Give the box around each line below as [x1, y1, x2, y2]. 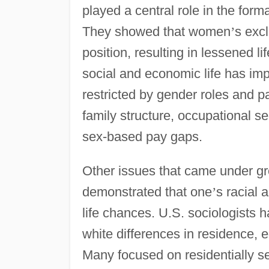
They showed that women [82, 23, 231, 39]
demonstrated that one [82, 184, 212, 199]
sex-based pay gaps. [82, 128, 202, 144]
